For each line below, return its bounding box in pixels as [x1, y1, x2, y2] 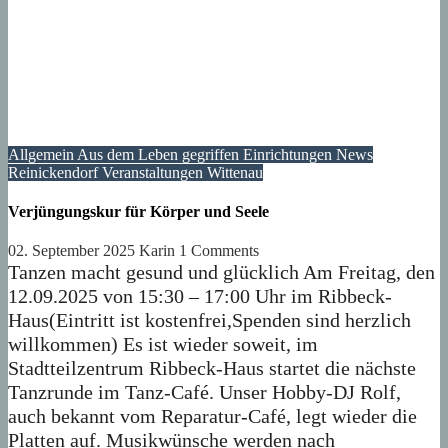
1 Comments [179, 242, 259, 260]
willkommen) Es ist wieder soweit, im [8, 333, 318, 356]
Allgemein [8, 145, 77, 163]
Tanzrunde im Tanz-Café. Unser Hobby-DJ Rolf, [8, 381, 401, 404]
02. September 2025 [8, 242, 139, 260]
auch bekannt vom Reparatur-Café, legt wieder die [8, 405, 417, 428]
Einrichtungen [243, 145, 336, 163]
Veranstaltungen [102, 163, 207, 181]
